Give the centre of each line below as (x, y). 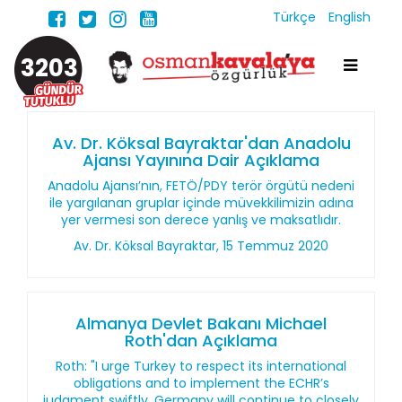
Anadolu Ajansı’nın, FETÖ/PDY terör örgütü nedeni (201, 186)
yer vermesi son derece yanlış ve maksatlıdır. (201, 220)
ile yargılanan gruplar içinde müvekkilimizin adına (201, 203)
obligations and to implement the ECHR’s (201, 383)
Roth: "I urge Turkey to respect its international (201, 366)
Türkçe (296, 17)
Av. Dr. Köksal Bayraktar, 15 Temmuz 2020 (201, 246)
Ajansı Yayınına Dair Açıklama (201, 160)
